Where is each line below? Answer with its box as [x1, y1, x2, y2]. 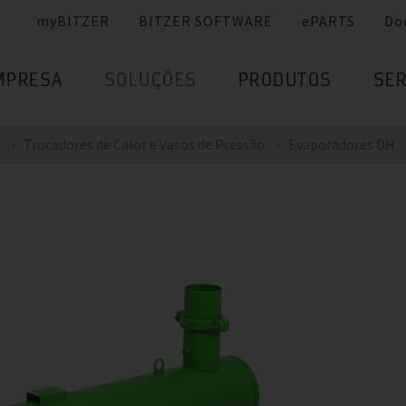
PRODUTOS [237, 73, 333, 91]
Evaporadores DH [288, 135, 395, 153]
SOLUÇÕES [103, 73, 198, 91]
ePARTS [302, 12, 355, 31]
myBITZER [36, 12, 110, 31]
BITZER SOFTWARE [139, 12, 273, 31]
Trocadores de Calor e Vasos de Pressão [24, 135, 265, 153]
